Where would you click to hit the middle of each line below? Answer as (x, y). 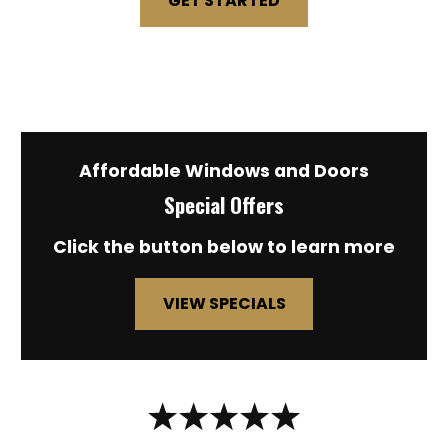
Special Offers (224, 205)
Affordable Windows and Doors (224, 171)
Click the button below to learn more (224, 247)
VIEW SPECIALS (224, 304)
